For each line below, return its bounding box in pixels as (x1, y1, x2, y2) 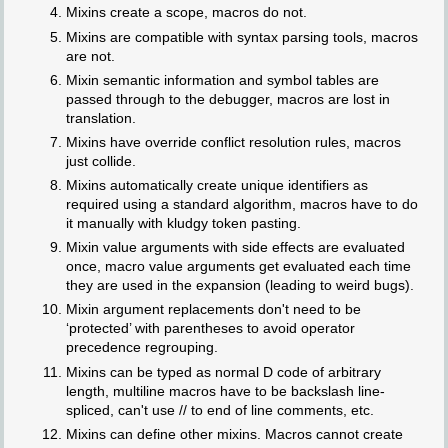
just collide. (65, 152, 136, 169)
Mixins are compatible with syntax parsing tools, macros (65, 28, 418, 45)
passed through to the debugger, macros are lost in (65, 90, 390, 107)
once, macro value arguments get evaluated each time (65, 258, 411, 275)
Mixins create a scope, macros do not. (65, 4, 307, 21)
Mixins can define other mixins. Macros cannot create (65, 425, 403, 442)
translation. (65, 109, 136, 126)
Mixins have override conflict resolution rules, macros (65, 133, 401, 150)
